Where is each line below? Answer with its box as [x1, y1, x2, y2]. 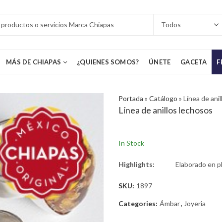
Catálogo [149, 94, 177, 103]
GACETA [180, 58, 207, 66]
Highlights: [118, 160, 155, 169]
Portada [118, 94, 143, 103]
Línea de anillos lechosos [118, 105, 213, 115]
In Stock [118, 139, 144, 148]
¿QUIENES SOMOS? [77, 58, 139, 66]
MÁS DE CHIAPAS [6, 58, 61, 66]
